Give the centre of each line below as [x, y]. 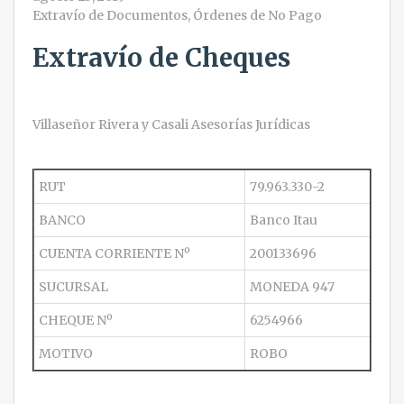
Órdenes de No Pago [257, 15]
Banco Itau [284, 220]
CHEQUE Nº [76, 320]
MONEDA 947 [292, 287]
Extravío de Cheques [161, 58]
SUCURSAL [73, 287]
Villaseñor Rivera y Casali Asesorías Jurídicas [171, 124]
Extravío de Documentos [110, 15]
